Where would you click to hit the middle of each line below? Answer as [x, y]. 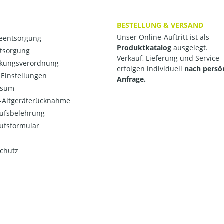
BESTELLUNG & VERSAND [160, 25]
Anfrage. [131, 79]
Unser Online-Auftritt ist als [163, 37]
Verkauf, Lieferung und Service [168, 58]
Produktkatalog [144, 48]
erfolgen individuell [151, 69]
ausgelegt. [190, 48]
